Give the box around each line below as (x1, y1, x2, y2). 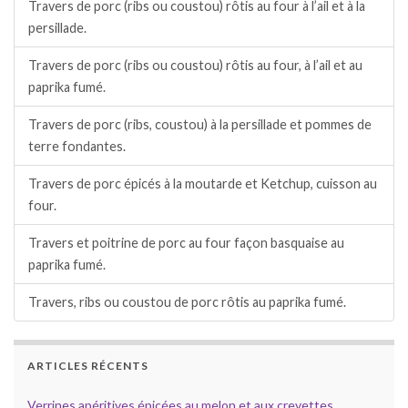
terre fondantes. (28, 138, 126, 155)
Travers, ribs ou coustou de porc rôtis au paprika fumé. (28, 294, 346, 311)
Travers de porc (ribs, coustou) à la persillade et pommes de (28, 117, 372, 133)
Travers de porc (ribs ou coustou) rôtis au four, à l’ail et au (28, 57, 362, 74)
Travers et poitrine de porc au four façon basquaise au (28, 235, 344, 251)
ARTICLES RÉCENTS (27, 359, 148, 373)
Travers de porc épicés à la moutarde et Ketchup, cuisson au (28, 176, 377, 192)
